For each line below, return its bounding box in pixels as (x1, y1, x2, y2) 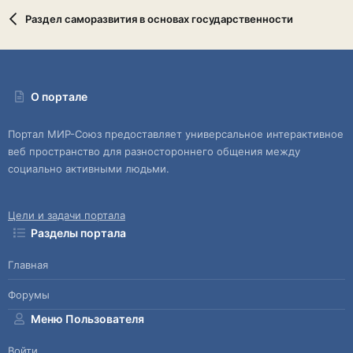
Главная (8, 258, 48, 271)
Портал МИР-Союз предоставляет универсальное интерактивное (8, 128, 344, 141)
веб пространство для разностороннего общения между (8, 145, 300, 158)
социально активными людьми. (8, 162, 169, 176)
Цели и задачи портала (8, 209, 125, 222)
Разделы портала (31, 226, 127, 240)
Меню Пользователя (31, 312, 145, 326)
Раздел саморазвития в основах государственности (24, 13, 293, 26)
